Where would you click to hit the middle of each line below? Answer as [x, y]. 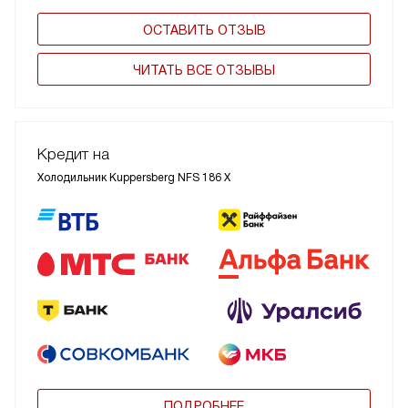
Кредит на [73, 154]
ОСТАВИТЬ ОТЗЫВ [204, 30]
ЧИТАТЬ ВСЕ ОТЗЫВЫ [204, 70]
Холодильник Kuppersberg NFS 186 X [134, 177]
